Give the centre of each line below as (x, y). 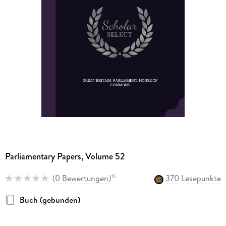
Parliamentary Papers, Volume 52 (65, 157)
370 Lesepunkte (193, 178)
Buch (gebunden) (50, 200)
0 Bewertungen (81, 178)
